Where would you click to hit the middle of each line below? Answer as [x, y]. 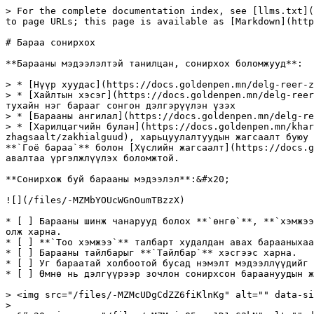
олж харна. [34, 232]
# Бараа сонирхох [50, 42]
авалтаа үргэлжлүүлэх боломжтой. [93, 158]
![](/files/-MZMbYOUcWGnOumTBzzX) [95, 200]
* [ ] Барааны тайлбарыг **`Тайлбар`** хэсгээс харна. [151, 253]
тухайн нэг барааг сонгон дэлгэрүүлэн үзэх [121, 105]
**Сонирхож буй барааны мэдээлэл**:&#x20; [118, 179]
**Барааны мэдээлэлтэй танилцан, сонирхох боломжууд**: [154, 63]
